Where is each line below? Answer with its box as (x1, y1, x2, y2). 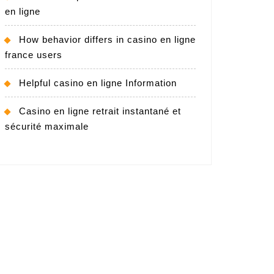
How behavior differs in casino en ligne (19, 34, 196, 45)
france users (5, 49, 62, 60)
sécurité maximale (5, 120, 89, 131)
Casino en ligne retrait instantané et (19, 105, 181, 116)
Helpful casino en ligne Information (19, 77, 177, 88)
